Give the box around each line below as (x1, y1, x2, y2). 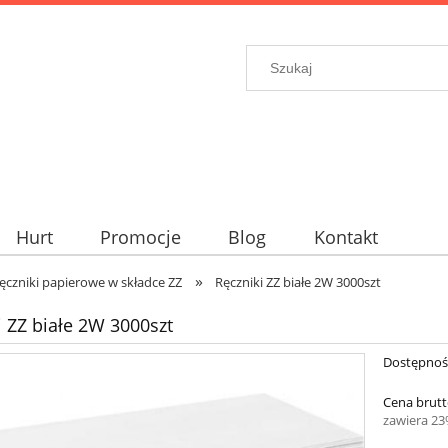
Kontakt (313, 225, 378, 250)
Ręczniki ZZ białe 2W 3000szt (215, 273, 382, 291)
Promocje (99, 225, 181, 250)
